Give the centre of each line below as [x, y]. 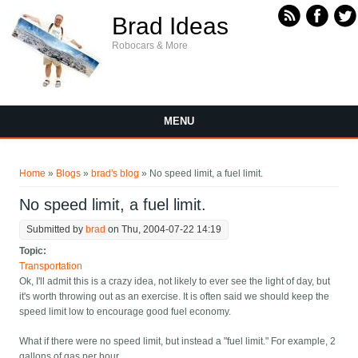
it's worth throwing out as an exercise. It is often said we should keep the [175, 297]
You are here [58, 162]
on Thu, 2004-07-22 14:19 [164, 230]
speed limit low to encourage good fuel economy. [125, 312]
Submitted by [56, 230]
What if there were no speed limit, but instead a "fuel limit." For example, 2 [178, 342]
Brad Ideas [170, 26]
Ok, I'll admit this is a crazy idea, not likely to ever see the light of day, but [175, 282]
